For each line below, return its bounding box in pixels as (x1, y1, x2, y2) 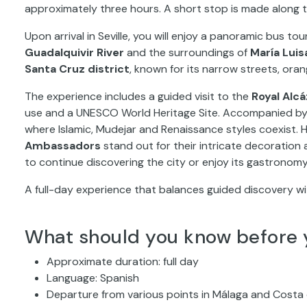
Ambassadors (25, 138, 101, 153)
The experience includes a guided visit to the (25, 88, 251, 103)
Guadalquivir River (25, 45, 124, 60)
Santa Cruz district (25, 61, 130, 76)
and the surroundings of (124, 45, 250, 60)
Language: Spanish (47, 270, 139, 285)
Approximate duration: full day (47, 254, 199, 269)
